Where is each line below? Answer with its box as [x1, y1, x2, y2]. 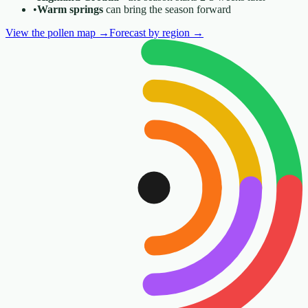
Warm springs [37, 3, 103, 15]
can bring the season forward [103, 3, 231, 15]
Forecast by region [109, 26, 190, 38]
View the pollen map [5, 26, 96, 38]
